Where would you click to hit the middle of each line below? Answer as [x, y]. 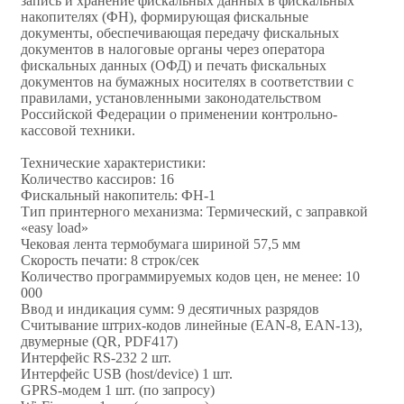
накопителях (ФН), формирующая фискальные [165, 16]
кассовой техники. [78, 130]
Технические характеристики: [113, 162]
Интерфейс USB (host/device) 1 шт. [127, 373]
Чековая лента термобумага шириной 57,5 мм [161, 243]
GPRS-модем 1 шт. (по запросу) [118, 390]
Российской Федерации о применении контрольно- [179, 114]
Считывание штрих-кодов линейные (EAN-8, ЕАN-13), [192, 325]
